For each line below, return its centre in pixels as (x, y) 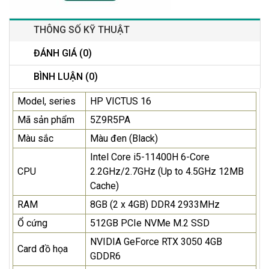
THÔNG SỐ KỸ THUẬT (82, 30)
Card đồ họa (43, 249)
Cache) (104, 186)
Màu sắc (35, 139)
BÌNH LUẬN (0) (66, 77)
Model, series (47, 101)
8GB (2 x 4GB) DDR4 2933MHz (155, 205)
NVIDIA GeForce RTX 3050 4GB (156, 242)
